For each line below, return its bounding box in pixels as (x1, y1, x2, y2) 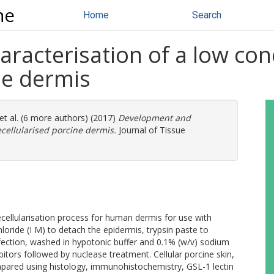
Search (192, 9, 221, 21)
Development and (118, 112, 191, 124)
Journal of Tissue (116, 124, 185, 136)
